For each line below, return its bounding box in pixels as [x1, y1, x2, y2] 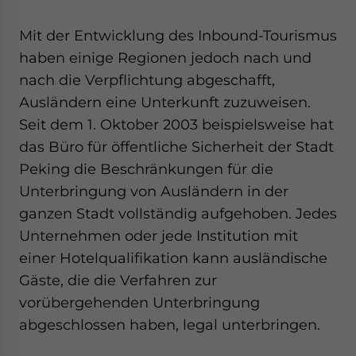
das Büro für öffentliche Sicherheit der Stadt [19, 138, 334, 155]
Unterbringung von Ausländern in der [19, 183, 288, 199]
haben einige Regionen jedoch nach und [19, 49, 311, 66]
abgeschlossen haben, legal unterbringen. [19, 316, 320, 333]
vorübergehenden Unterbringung [19, 294, 260, 311]
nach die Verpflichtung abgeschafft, [19, 72, 275, 88]
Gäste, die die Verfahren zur [19, 272, 217, 288]
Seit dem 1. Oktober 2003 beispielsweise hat [19, 116, 334, 133]
